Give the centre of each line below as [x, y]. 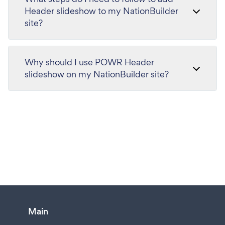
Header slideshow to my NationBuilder [101, 11]
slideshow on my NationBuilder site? [97, 74]
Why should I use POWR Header [89, 62]
